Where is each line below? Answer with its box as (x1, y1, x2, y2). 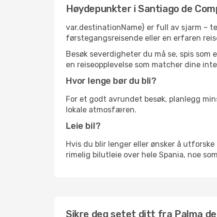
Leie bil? (66, 121, 101, 131)
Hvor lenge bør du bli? (66, 76, 157, 86)
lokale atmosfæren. (66, 105, 137, 114)
